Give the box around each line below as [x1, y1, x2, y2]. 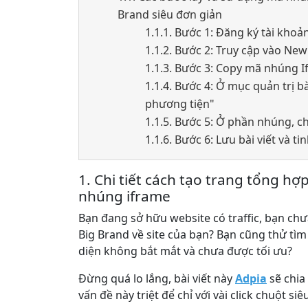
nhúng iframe [78, 186, 170, 206]
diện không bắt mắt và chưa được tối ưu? [78, 243, 292, 258]
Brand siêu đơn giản [118, 7, 222, 22]
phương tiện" [145, 96, 214, 111]
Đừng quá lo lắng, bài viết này [78, 271, 235, 286]
